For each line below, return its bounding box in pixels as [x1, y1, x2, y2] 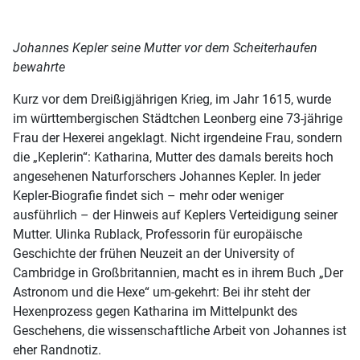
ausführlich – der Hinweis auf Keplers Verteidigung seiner [13, 207, 337, 223]
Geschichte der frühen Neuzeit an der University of [13, 245, 295, 261]
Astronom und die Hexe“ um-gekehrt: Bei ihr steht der [13, 284, 310, 300]
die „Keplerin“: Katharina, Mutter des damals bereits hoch [13, 149, 333, 165]
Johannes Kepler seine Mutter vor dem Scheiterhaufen [13, 39, 317, 55]
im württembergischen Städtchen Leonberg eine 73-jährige [13, 110, 342, 126]
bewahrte [13, 59, 65, 75]
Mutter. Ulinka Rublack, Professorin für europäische [13, 226, 302, 242]
